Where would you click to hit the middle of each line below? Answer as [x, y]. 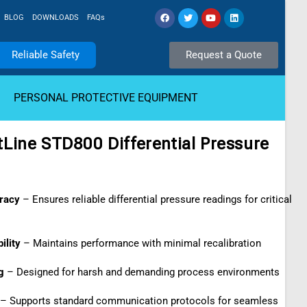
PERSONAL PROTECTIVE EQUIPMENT [106, 98]
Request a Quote [223, 55]
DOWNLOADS [55, 17]
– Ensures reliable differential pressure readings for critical [156, 199]
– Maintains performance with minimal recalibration [141, 243]
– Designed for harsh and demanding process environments [142, 272]
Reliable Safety [46, 55]
